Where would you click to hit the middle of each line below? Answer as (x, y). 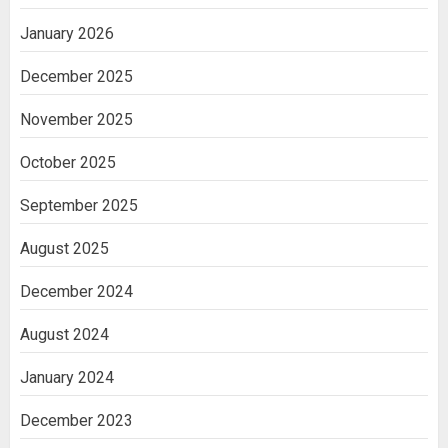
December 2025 (76, 76)
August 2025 (64, 248)
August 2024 (64, 334)
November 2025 (76, 119)
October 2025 (68, 162)
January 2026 (67, 33)
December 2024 (76, 291)
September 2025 (79, 205)
